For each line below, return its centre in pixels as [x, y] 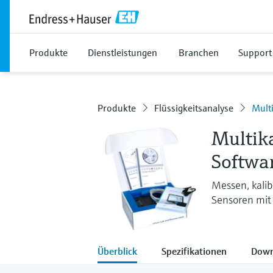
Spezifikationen [194, 251]
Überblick [117, 251]
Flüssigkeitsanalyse [194, 108]
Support [255, 52]
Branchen [199, 52]
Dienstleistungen [122, 52]
